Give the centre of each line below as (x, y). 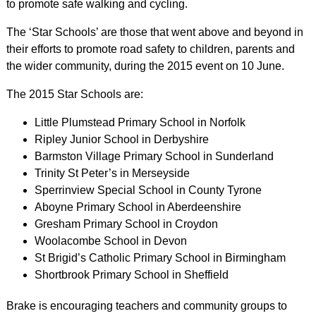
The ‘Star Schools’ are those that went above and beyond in (154, 32)
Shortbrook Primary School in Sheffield (131, 275)
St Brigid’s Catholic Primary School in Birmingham (160, 258)
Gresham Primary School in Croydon (126, 224)
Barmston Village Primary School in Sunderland (154, 156)
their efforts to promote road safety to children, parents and (150, 49)
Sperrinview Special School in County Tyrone (148, 190)
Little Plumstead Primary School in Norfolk (140, 122)
